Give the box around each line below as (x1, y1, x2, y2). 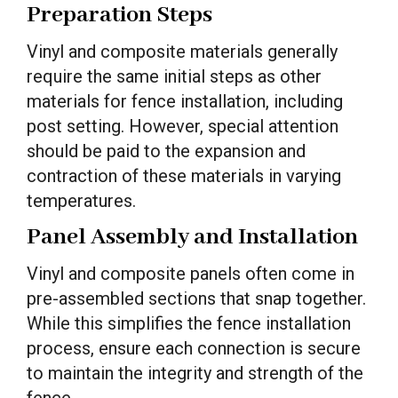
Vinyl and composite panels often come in (27, 262, 354, 284)
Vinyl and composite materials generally (27, 40, 338, 62)
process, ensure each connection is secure (27, 337, 361, 359)
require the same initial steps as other (27, 65, 322, 87)
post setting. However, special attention (27, 115, 338, 137)
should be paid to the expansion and (27, 139, 306, 162)
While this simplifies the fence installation (27, 312, 351, 334)
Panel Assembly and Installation (27, 221, 358, 252)
